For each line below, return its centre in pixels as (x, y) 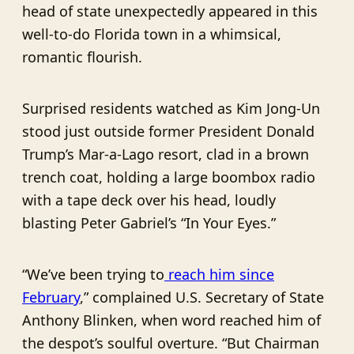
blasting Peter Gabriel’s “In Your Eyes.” (149, 222)
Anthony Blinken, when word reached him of (171, 320)
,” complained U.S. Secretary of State (202, 297)
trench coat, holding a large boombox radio (169, 177)
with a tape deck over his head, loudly (149, 200)
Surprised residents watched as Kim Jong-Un (171, 108)
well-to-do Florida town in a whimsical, (152, 34)
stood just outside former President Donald (168, 131)
